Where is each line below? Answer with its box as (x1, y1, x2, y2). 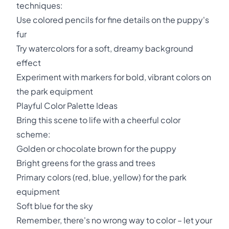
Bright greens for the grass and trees (16, 157, 155, 168)
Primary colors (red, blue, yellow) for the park (16, 172, 187, 182)
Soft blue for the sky (16, 200, 93, 211)
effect (16, 57, 41, 68)
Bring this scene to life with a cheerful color (16, 114, 180, 125)
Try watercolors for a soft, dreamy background (16, 43, 193, 54)
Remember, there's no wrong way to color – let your (16, 215, 212, 225)
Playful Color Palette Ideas (16, 100, 118, 111)
